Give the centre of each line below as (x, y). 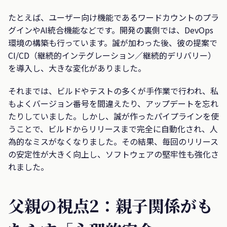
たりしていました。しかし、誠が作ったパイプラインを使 (113, 116)
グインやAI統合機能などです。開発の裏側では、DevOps (111, 30)
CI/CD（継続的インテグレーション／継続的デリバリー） (112, 55)
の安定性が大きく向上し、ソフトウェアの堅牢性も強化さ (113, 154)
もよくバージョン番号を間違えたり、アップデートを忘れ (113, 104)
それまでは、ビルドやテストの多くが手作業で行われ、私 (113, 91)
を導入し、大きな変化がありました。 (77, 68)
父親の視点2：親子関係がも (110, 205)
